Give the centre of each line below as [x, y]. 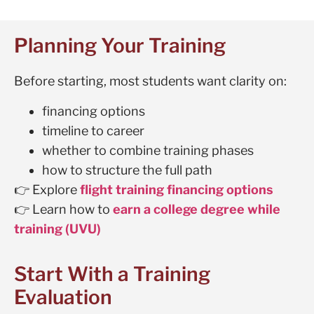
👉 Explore [47, 189]
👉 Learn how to [63, 209]
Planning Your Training [120, 46]
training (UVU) [57, 228]
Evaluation [63, 298]
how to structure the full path [127, 170]
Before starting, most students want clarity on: [150, 81]
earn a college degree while [197, 209]
